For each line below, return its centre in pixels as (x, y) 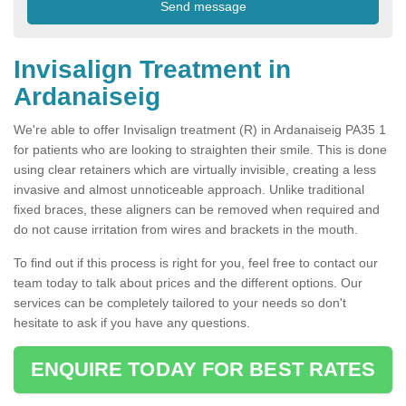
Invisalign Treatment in (152, 70)
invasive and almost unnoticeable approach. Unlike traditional (189, 190)
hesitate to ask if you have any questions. (132, 323)
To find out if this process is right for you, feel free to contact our (196, 263)
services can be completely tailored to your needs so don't (180, 303)
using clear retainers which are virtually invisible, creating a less (195, 170)
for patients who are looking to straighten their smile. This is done (200, 150)
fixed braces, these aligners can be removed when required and (197, 210)
